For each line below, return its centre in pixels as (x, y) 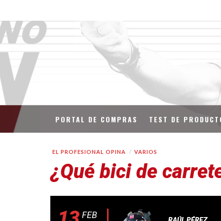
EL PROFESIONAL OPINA (89, 152)
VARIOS (146, 152)
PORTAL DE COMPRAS (96, 119)
